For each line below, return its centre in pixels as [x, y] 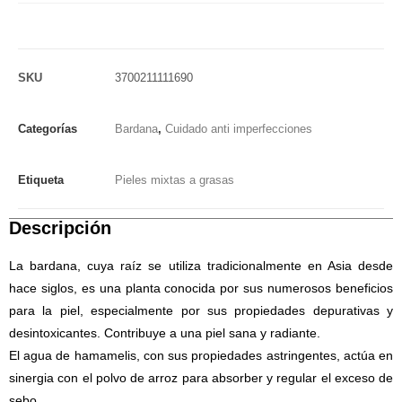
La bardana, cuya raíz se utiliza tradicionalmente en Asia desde [201, 265]
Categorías [48, 128]
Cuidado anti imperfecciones [239, 128]
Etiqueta [41, 179]
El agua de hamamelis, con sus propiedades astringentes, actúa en [201, 355]
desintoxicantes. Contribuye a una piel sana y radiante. [165, 332]
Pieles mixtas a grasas [175, 179]
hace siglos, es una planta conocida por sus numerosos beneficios [201, 288]
